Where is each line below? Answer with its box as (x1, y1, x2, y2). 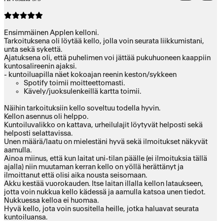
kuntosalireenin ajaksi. (4, 62, 76, 70)
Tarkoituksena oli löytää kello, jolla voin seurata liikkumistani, (4, 37, 204, 45)
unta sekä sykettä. (4, 45, 62, 53)
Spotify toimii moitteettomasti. (24, 79, 125, 87)
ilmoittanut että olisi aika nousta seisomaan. (4, 171, 147, 179)
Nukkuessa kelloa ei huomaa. (4, 196, 99, 204)
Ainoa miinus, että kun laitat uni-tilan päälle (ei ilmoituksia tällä (4, 154, 207, 162)
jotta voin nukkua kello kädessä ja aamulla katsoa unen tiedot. (4, 188, 205, 196)
